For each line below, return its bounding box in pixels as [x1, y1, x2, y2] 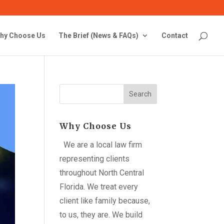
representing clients [59, 154, 130, 163]
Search [128, 90, 151, 98]
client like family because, [59, 196, 150, 205]
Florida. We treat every [59, 182, 138, 191]
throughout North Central [59, 168, 144, 177]
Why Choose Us [59, 121, 132, 131]
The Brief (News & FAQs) [58, 31, 138, 39]
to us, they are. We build [59, 210, 143, 219]
